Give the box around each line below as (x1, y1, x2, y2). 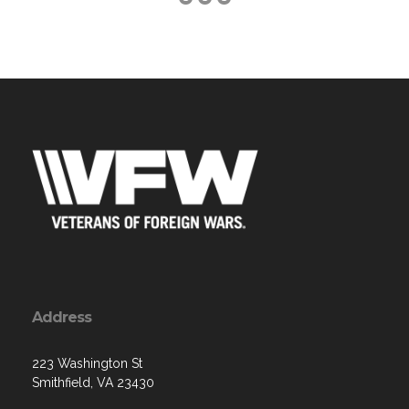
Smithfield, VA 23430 (32, 374, 154, 390)
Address (32, 308, 91, 326)
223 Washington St (32, 355, 142, 371)
